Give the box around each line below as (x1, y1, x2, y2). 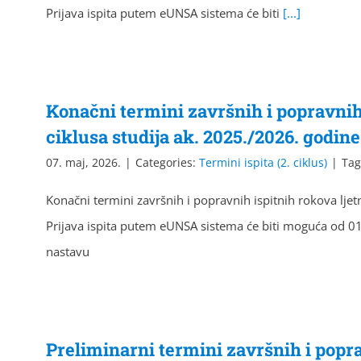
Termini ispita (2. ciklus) (199, 155, 327, 170)
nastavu (46, 243, 89, 259)
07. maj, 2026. (46, 155, 121, 170)
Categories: (135, 155, 199, 170)
